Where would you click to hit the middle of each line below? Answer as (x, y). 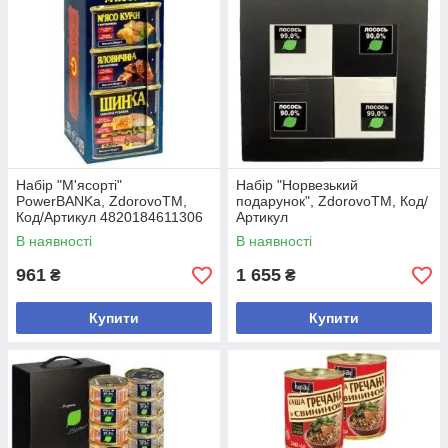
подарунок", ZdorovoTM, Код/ (332, 201)
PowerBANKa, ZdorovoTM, (101, 201)
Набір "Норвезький (297, 185)
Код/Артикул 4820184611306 (109, 217)
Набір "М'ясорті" (69, 185)
